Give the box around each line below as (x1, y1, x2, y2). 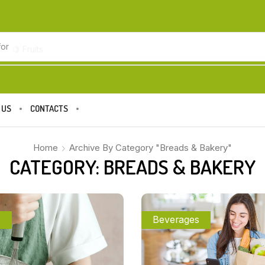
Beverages (153, 214, 200, 226)
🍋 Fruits (11, 41, 43, 51)
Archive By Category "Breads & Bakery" (69, 141, 232, 153)
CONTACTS (30, 103, 69, 115)
